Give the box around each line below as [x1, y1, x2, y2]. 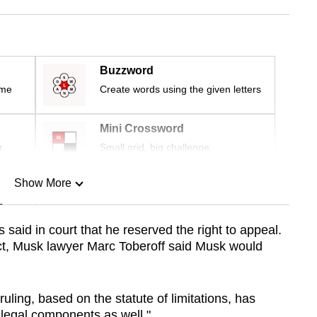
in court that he [35, 223, 123, 238]
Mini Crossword [100, 122, 184, 135]
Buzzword [100, 64, 154, 77]
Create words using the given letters [100, 83, 261, 96]
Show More [13, 177, 71, 190]
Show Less [14, 249, 71, 262]
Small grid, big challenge [100, 142, 209, 154]
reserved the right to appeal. [122, 223, 282, 238]
